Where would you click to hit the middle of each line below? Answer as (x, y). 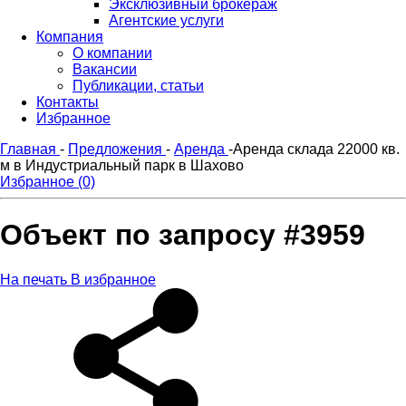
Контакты (68, 102)
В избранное (113, 279)
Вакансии (105, 69)
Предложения (115, 149)
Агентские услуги (166, 20)
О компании (112, 53)
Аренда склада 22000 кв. (316, 149)
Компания (70, 37)
